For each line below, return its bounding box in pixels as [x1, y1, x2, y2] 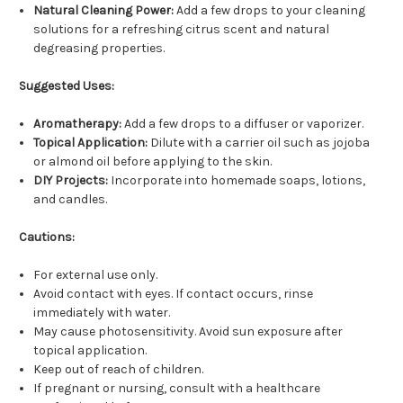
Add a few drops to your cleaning [174, 3, 366, 19]
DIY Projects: [33, 173, 109, 189]
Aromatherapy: [33, 116, 122, 132]
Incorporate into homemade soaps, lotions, [108, 173, 366, 189]
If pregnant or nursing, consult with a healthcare [33, 381, 321, 397]
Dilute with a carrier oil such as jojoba [148, 135, 371, 151]
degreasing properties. [33, 40, 166, 57]
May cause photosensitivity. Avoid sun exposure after [33, 324, 344, 340]
